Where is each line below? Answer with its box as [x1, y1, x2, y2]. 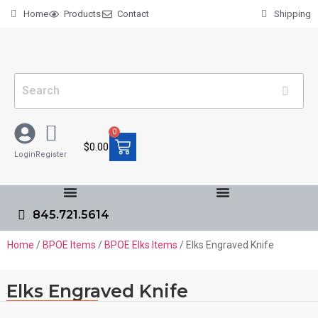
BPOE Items [43, 239, 96, 251]
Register [35, 150, 67, 159]
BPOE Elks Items [104, 239, 177, 251]
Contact [116, 9, 149, 19]
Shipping [274, 9, 311, 19]
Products [64, 9, 101, 19]
